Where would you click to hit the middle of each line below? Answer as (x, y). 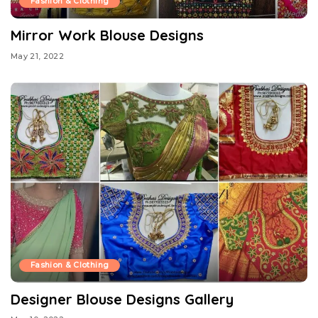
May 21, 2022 (38, 56)
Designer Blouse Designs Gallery (122, 299)
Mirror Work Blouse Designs (107, 35)
